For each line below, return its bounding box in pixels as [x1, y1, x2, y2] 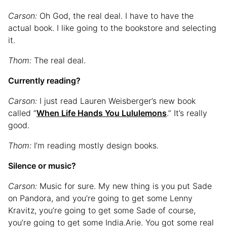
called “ [8, 108, 36, 119]
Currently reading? [8, 75, 81, 86]
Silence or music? [8, 161, 76, 171]
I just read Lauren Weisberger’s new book [40, 96, 196, 106]
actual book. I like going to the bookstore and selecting [8, 23, 216, 33]
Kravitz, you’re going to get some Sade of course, [8, 205, 196, 216]
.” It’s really [167, 108, 207, 119]
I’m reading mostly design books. [34, 140, 159, 151]
